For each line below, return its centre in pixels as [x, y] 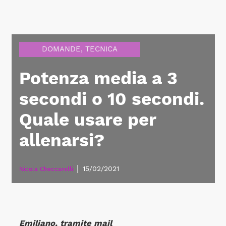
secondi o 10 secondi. [111, 99]
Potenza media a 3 [98, 78]
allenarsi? [62, 140]
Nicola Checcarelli [46, 169]
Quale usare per [87, 120]
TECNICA [101, 49]
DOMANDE [61, 49]
